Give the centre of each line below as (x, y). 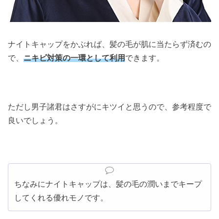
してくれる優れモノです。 (61, 198)
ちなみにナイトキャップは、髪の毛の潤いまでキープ (108, 184)
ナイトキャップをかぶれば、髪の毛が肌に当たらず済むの (109, 44)
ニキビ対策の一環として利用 (74, 58)
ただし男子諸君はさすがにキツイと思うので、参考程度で (109, 107)
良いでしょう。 (35, 121)
